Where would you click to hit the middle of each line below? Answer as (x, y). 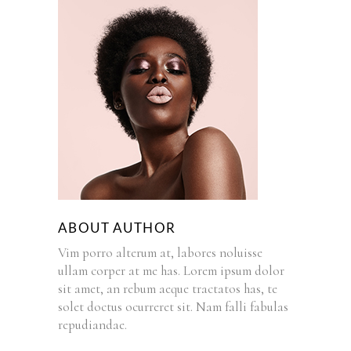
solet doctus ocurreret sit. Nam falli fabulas (173, 306)
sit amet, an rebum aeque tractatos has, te (168, 288)
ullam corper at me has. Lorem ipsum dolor (171, 270)
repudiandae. (92, 324)
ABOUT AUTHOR (117, 228)
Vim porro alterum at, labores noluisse (160, 252)
